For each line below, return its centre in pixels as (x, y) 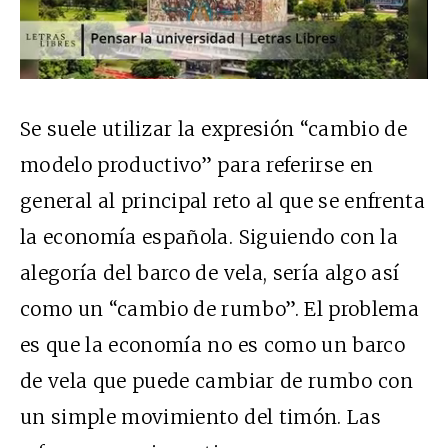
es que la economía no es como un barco (212, 345)
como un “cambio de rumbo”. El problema (219, 309)
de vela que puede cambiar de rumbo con (216, 381)
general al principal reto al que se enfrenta (223, 201)
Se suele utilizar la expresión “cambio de (214, 129)
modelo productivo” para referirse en (197, 165)
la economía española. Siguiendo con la (209, 237)
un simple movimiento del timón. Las (200, 417)
